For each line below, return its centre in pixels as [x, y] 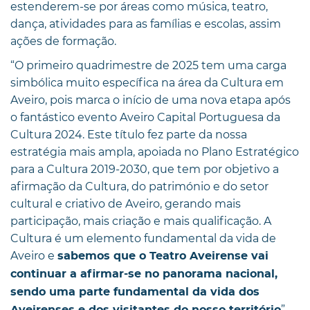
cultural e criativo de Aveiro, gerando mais [126, 203]
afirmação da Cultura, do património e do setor [139, 186]
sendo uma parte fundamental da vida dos [135, 292]
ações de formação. [63, 41]
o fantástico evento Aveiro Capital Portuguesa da [145, 117]
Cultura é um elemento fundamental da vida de [143, 238]
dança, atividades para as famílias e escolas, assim [146, 24]
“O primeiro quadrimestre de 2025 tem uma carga [148, 65]
